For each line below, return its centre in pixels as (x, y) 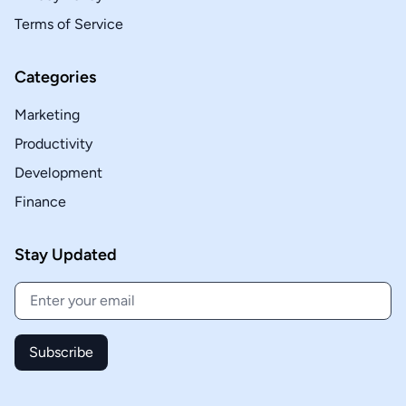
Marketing (47, 115)
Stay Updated (66, 255)
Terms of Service (69, 24)
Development (58, 173)
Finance (40, 202)
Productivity (53, 144)
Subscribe (61, 352)
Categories (55, 77)
